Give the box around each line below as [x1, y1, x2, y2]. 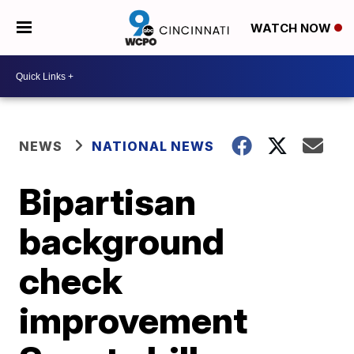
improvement [19, 298, 248, 342]
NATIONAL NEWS [92, 138, 215, 154]
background [19, 219, 225, 263]
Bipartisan [19, 179, 197, 224]
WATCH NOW [250, 21, 334, 36]
